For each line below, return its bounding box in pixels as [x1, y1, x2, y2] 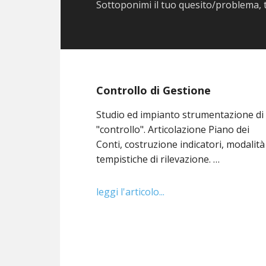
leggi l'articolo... [96, 185, 165, 198]
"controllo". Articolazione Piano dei [96, 122, 250, 136]
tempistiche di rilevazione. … [96, 152, 220, 166]
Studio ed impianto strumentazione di [96, 107, 264, 121]
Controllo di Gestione [96, 83, 211, 97]
